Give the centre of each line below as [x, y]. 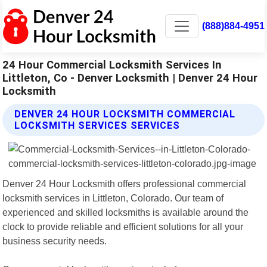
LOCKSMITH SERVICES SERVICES [97, 125]
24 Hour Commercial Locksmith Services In [112, 64]
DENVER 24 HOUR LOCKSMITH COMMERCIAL [125, 114]
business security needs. [55, 240]
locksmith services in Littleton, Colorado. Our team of [113, 198]
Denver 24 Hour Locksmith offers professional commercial [125, 183]
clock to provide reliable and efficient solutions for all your [123, 226]
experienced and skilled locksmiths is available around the [126, 212]
